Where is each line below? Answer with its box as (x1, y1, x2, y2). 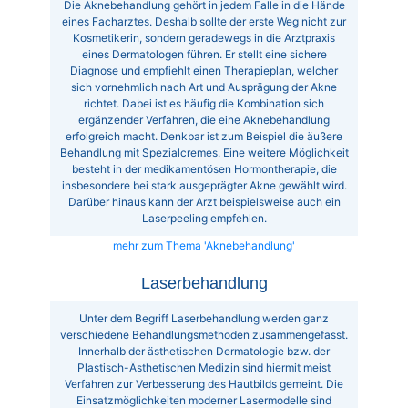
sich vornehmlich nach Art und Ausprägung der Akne (71, 79, 337, 94)
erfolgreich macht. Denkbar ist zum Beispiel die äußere (66, 128, 342, 143)
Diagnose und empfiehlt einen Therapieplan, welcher (70, 63, 338, 77)
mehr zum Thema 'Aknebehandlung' (113, 238, 295, 252)
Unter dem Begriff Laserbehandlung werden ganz (79, 311, 329, 325)
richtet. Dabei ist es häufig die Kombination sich (84, 96, 324, 110)
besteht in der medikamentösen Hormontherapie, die (71, 161, 337, 176)
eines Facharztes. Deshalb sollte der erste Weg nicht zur (62, 14, 346, 28)
